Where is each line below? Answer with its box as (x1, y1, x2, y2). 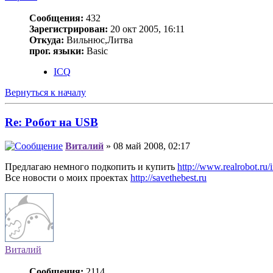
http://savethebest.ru (130, 172, 207, 183)
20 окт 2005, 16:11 (108, 24, 185, 35)
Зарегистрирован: (29, 24, 108, 35)
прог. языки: (29, 46, 84, 57)
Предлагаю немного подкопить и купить (5, 161, 177, 172)
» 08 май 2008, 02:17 (104, 140, 190, 151)
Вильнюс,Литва (64, 35, 133, 46)
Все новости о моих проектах (5, 172, 130, 183)
